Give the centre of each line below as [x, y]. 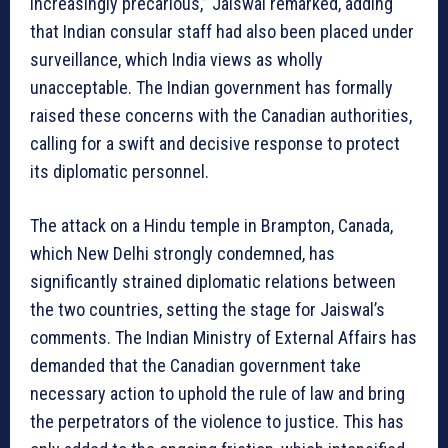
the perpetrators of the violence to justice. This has [217, 422]
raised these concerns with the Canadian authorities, [221, 116]
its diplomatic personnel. [119, 172]
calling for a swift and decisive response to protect [215, 144]
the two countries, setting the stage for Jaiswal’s [207, 310]
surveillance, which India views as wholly [176, 60]
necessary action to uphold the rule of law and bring [217, 394]
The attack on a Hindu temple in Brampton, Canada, [211, 226]
